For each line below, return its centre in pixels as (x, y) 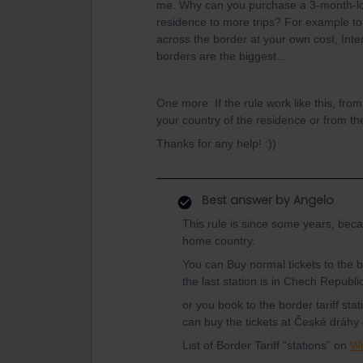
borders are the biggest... (221, 56)
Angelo (312, 200)
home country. (220, 241)
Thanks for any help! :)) (216, 143)
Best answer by (246, 200)
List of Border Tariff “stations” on (266, 345)
